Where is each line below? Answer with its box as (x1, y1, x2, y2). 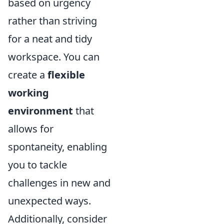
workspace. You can (8, 50, 99, 63)
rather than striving (8, 14, 97, 27)
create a (8, 68, 47, 81)
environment (8, 104, 73, 117)
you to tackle (8, 158, 67, 171)
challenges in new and (8, 176, 110, 189)
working (8, 86, 49, 99)
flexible (47, 68, 85, 81)
